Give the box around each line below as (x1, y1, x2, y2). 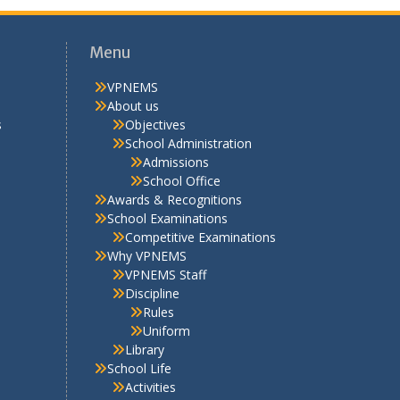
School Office (142, 149, 221, 167)
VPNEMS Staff (124, 243, 206, 261)
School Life (106, 337, 171, 354)
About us (106, 74, 159, 92)
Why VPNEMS (106, 224, 187, 242)
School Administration (124, 112, 252, 129)
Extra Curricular (142, 374, 230, 392)
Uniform (142, 299, 190, 317)
